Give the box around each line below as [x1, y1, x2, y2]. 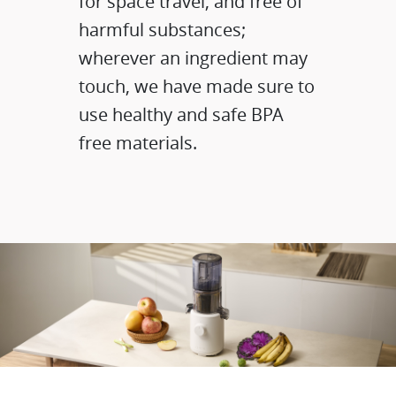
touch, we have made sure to [79, 74, 316, 99]
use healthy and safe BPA [79, 103, 285, 127]
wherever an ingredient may [79, 46, 308, 71]
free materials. [79, 131, 198, 156]
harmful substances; [79, 18, 247, 42]
